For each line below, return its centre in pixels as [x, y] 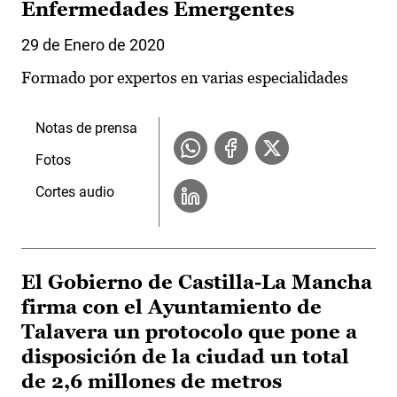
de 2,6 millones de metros [152, 382]
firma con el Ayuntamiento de [171, 307]
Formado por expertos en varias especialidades [185, 78]
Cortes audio [75, 192]
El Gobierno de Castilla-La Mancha [197, 283]
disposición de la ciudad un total [185, 357]
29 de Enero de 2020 [93, 45]
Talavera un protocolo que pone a [189, 332]
